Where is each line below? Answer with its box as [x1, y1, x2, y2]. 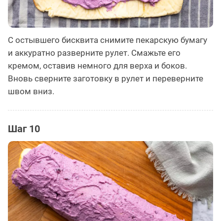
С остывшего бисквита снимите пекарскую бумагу [8, 35, 207, 45]
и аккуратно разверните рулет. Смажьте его [8, 47, 181, 58]
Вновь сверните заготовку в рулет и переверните [8, 73, 203, 83]
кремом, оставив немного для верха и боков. [8, 60, 187, 71]
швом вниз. [8, 86, 54, 96]
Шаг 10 [8, 122, 40, 135]
